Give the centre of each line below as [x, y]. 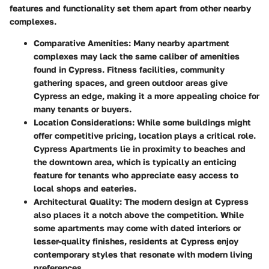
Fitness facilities [141, 69]
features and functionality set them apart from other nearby [130, 8]
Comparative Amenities [81, 43]
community [202, 69]
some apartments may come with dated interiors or [137, 228]
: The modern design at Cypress [184, 201]
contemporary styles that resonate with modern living [143, 254]
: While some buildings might [192, 122]
